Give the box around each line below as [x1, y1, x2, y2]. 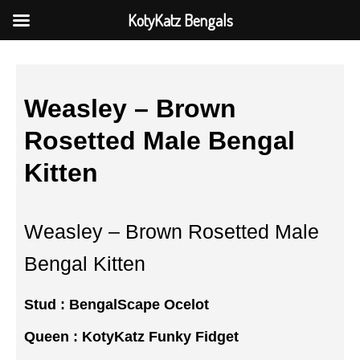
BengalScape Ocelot [69, 297, 209, 313]
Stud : [24, 297, 69, 313]
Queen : [24, 329, 82, 345]
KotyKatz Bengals [127, 10, 233, 31]
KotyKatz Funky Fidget [82, 329, 239, 345]
